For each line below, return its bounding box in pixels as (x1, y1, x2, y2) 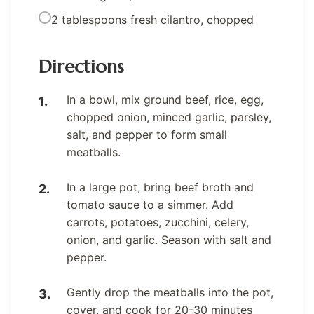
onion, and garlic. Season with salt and (67, 232, 271, 247)
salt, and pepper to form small (67, 127, 227, 142)
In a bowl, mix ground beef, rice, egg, (67, 92, 264, 107)
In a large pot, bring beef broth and (67, 179, 254, 194)
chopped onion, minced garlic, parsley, (67, 109, 271, 124)
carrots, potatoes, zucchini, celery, (67, 214, 249, 229)
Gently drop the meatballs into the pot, (67, 285, 273, 299)
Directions (39, 54, 123, 78)
